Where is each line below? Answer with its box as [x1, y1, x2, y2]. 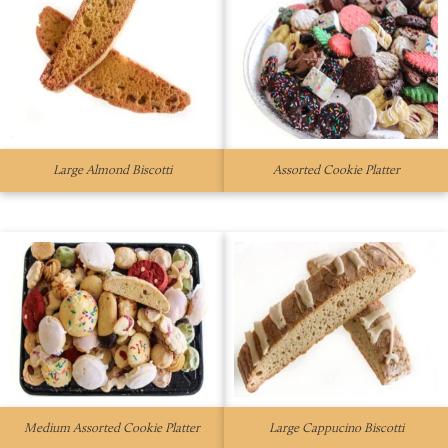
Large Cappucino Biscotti [268, 422, 404, 435]
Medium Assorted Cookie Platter [24, 422, 200, 435]
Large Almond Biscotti [52, 164, 172, 177]
